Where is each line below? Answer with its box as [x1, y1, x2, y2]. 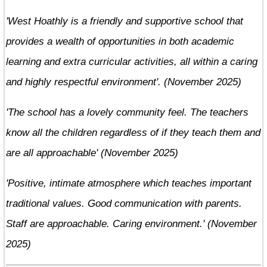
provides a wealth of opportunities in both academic [6, 35, 234, 47]
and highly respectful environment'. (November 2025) [6, 76, 241, 88]
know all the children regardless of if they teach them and [6, 126, 260, 138]
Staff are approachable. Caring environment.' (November [6, 218, 257, 229]
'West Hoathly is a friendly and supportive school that [6, 15, 243, 27]
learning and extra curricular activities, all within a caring [6, 55, 257, 67]
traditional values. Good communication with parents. [6, 197, 242, 209]
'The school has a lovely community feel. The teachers [6, 106, 249, 118]
